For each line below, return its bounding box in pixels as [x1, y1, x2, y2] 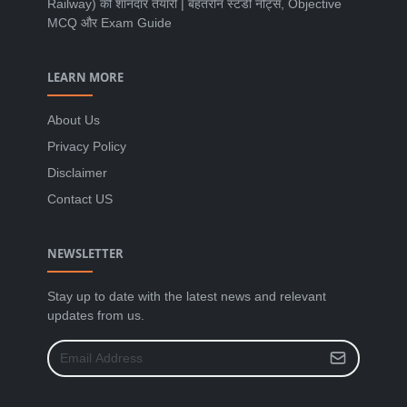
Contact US [47, 191, 113, 206]
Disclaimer [47, 164, 107, 180]
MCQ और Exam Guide [47, 15, 172, 30]
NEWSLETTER [47, 244, 124, 262]
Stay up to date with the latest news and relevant [47, 288, 326, 303]
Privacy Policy [47, 138, 126, 154]
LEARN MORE [47, 68, 124, 85]
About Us [47, 112, 100, 127]
